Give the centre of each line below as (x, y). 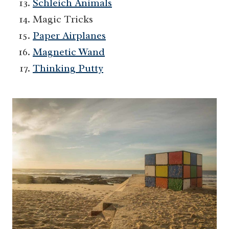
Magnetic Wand (69, 52)
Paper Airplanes (69, 36)
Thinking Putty (68, 68)
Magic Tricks (63, 19)
